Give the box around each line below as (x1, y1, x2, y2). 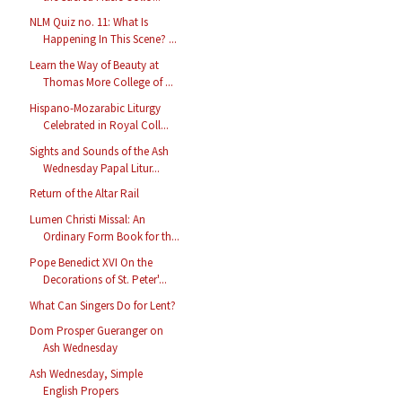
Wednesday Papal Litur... (43, 160, 161, 176)
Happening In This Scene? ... (43, 31, 178, 48)
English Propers (43, 383, 119, 399)
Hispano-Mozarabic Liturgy (30, 100, 162, 116)
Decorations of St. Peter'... (43, 271, 168, 287)
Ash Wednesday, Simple (30, 366, 144, 382)
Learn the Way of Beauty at (30, 57, 160, 74)
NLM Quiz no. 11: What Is (30, 14, 149, 31)
